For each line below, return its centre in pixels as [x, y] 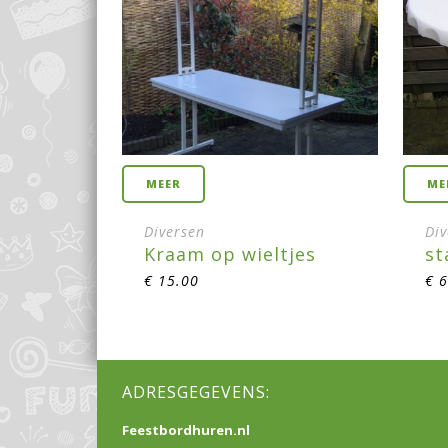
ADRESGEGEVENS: [196, 392]
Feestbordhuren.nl [186, 430]
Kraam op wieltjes [230, 254]
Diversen [174, 231]
